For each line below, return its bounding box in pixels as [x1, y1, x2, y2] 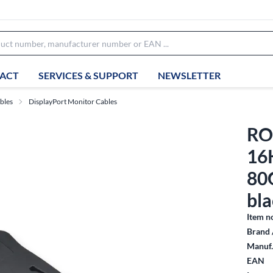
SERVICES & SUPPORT [38, 69, 138, 81]
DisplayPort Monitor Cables [29, 97, 117, 106]
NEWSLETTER [158, 69, 221, 81]
